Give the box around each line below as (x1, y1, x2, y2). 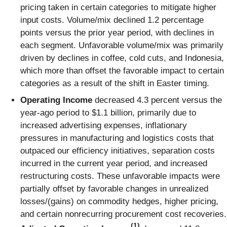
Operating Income (20, 95, 95, 105)
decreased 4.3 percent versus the (95, 95, 222, 105)
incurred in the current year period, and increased (20, 159, 207, 169)
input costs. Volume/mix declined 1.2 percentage (20, 15, 204, 25)
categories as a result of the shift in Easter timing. (20, 78, 209, 88)
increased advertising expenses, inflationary (20, 121, 187, 131)
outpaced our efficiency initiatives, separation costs (20, 146, 215, 156)
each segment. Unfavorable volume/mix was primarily (20, 40, 223, 50)
